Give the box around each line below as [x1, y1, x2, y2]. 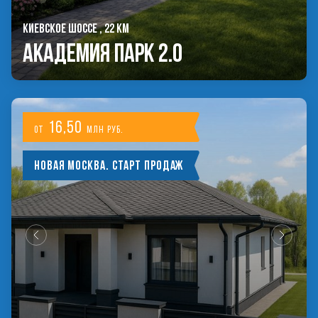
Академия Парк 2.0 [23, 39, 182, 66]
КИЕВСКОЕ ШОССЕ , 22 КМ [23, 21, 129, 35]
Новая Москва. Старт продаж [34, 158, 184, 172]
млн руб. [86, 124, 124, 135]
